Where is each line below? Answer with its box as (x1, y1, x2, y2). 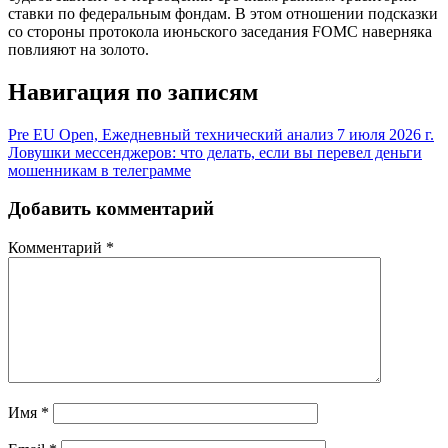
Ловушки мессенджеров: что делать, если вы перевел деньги (8, 143, 422, 161)
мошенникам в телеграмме (8, 161, 191, 179)
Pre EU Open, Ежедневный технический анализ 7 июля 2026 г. (8, 125, 434, 143)
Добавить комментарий (8, 198, 214, 220)
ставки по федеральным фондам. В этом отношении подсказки (8, 4, 438, 22)
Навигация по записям (8, 78, 258, 105)
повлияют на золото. (8, 40, 149, 58)
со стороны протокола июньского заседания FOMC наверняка (8, 22, 432, 40)
